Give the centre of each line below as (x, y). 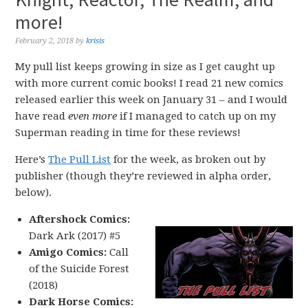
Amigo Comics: (68, 252)
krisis (96, 41)
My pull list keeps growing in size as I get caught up (145, 67)
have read (42, 116)
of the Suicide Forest (79, 269)
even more (93, 116)
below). (34, 192)
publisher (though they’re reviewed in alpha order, (143, 176)
